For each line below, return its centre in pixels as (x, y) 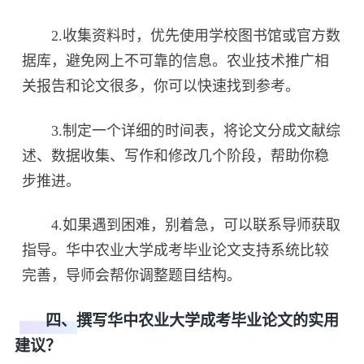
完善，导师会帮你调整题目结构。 (132, 276)
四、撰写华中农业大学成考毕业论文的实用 (176, 321)
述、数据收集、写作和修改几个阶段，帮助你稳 (176, 156)
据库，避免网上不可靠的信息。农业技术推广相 (176, 61)
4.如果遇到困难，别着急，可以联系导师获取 (182, 225)
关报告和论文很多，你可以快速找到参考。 (161, 86)
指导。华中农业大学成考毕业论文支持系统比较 (176, 251)
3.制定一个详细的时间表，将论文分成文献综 (182, 130)
